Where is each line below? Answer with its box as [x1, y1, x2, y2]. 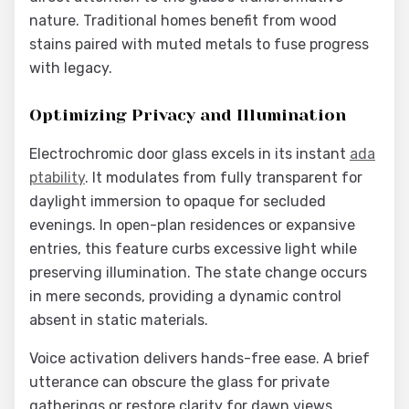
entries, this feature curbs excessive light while [29, 240, 357, 257]
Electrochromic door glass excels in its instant [29, 145, 350, 163]
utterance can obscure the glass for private [29, 373, 330, 391]
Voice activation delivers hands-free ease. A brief [29, 350, 370, 367]
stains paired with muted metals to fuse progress [29, 36, 369, 53]
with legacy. [29, 59, 112, 77]
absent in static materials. [29, 311, 208, 329]
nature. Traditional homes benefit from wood [29, 12, 337, 29]
